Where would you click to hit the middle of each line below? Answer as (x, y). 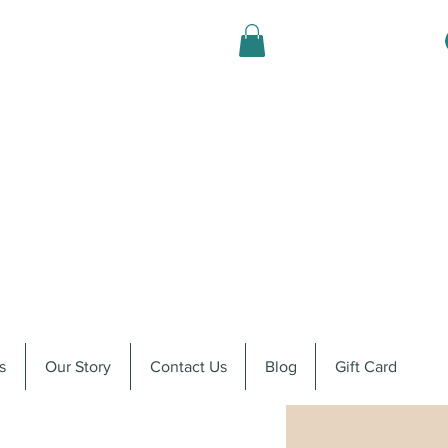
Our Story (78, 367)
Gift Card (365, 367)
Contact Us (188, 367)
